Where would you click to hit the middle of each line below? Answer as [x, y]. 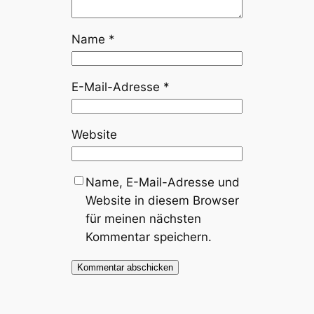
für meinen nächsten [144, 218]
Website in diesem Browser [163, 200]
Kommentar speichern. [149, 237]
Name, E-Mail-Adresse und [163, 182]
